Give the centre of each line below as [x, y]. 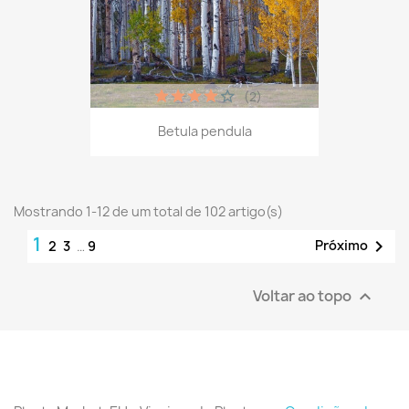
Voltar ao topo [304, 295]
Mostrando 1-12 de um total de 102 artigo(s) [148, 211]
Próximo [341, 245]
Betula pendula [204, 131]
